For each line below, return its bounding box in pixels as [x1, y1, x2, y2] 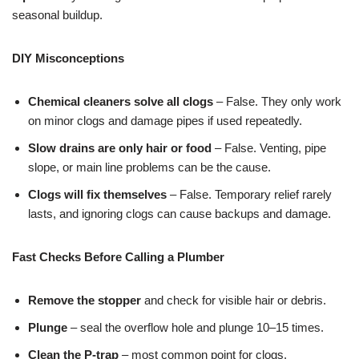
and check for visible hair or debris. [141, 293, 326, 308]
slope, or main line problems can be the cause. [28, 160, 271, 175]
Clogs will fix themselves [28, 188, 167, 202]
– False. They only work [213, 95, 341, 109]
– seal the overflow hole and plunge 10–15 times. [67, 321, 324, 335]
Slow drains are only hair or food [28, 141, 212, 155]
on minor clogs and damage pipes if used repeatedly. [28, 114, 302, 128]
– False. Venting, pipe [212, 141, 326, 155]
